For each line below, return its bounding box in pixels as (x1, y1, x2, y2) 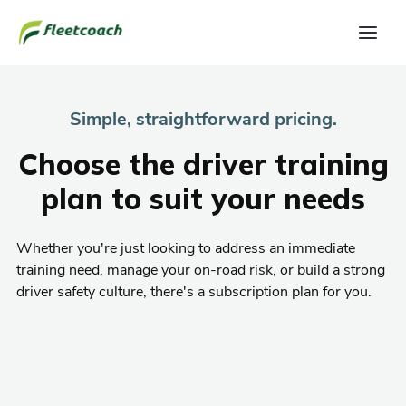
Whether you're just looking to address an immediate (16, 238, 355, 258)
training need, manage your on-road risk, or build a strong (16, 260, 385, 280)
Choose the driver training (17, 146, 389, 182)
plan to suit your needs (41, 180, 365, 217)
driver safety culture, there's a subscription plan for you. (16, 282, 372, 302)
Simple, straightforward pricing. (69, 107, 337, 131)
